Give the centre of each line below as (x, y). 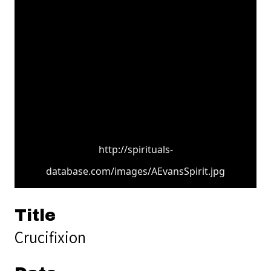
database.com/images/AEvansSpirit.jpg (135, 171)
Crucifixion (50, 237)
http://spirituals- (135, 149)
